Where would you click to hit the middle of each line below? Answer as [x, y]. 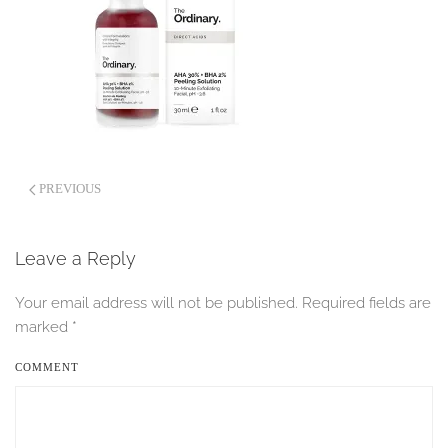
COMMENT [47, 367]
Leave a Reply [75, 258]
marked [43, 327]
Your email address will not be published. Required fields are [223, 303]
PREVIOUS [68, 188]
